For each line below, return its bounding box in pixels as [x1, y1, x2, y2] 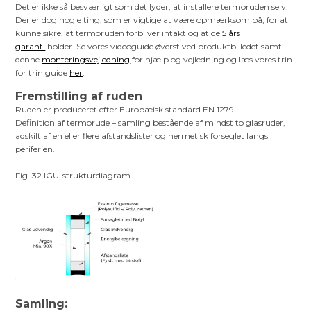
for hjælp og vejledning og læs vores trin [130, 53, 293, 65]
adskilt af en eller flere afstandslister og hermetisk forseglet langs [15, 130, 269, 141]
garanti [15, 40, 46, 51]
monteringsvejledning [42, 53, 131, 65]
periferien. [15, 143, 58, 154]
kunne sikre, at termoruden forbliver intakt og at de [15, 27, 223, 38]
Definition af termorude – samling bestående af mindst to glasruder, [15, 117, 286, 128]
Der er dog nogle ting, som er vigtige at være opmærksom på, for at [15, 14, 289, 25]
